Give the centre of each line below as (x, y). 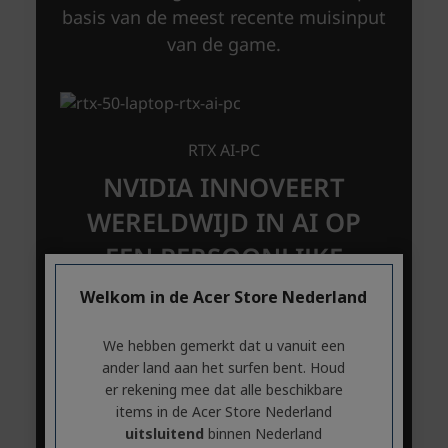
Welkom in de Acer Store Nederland (224, 297)
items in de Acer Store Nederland (223, 411)
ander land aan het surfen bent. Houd (224, 367)
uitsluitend (165, 433)
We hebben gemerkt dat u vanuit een (223, 345)
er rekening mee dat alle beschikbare (223, 389)
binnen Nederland (263, 433)
